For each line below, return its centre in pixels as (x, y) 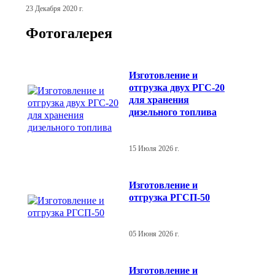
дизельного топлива (173, 112)
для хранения (159, 99)
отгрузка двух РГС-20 (177, 87)
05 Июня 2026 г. (154, 234)
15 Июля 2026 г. (154, 148)
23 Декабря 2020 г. (55, 8)
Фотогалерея (69, 33)
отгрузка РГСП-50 (169, 197)
